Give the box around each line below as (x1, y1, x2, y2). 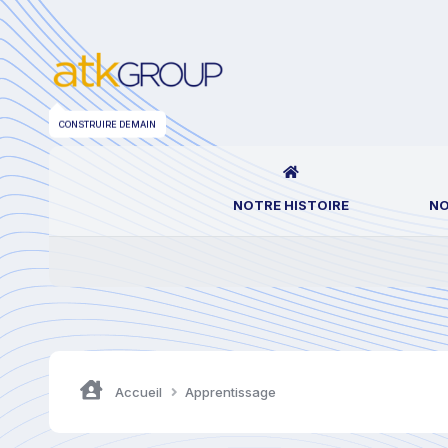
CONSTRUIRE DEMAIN (58, 116, 156, 128)
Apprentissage (184, 384, 276, 400)
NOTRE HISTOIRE (232, 196, 349, 213)
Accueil (111, 384, 165, 400)
